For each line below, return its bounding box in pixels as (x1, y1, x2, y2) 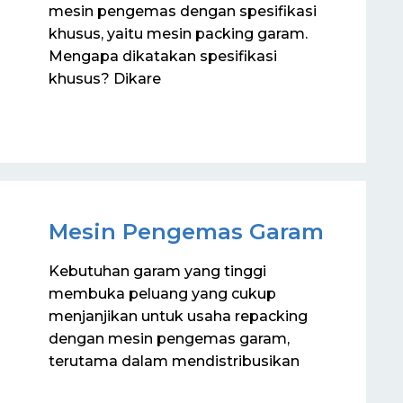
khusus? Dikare (49, 70, 161, 87)
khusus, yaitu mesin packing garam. (49, 25, 308, 42)
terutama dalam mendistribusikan (49, 352, 300, 370)
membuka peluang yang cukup (49, 284, 276, 302)
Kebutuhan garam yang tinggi (49, 262, 266, 280)
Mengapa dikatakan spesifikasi (49, 48, 277, 65)
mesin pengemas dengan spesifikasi (49, 3, 317, 20)
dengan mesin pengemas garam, (49, 329, 290, 347)
